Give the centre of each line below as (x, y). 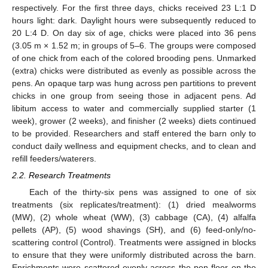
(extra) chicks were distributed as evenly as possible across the (134, 71)
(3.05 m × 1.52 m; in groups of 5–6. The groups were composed (134, 46)
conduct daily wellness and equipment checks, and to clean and (134, 146)
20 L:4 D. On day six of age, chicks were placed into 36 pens (134, 33)
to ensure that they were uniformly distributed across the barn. (134, 255)
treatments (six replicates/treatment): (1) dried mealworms (134, 204)
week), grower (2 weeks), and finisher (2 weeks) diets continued (134, 121)
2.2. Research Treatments (61, 176)
